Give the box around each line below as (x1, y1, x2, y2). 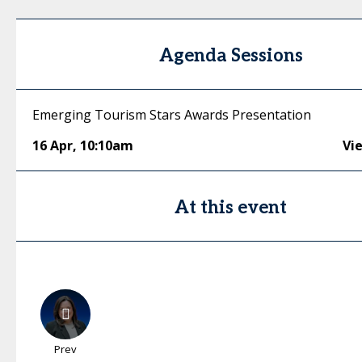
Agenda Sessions (158, 45, 303, 66)
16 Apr (32, 137, 73, 154)
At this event (175, 197, 288, 218)
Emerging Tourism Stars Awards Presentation (32, 106, 311, 124)
